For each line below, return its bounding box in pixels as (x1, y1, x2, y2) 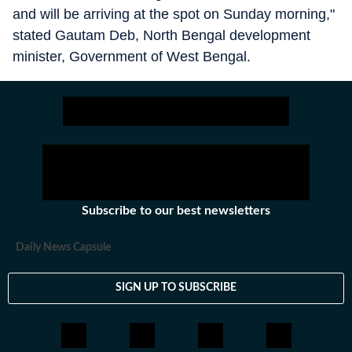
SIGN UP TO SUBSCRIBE (115, 282, 236, 294)
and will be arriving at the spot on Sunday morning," (13, 5, 335, 22)
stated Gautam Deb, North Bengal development (13, 27, 310, 43)
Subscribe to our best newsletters (82, 203, 270, 217)
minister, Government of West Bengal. (13, 48, 251, 64)
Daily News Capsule (16, 241, 111, 253)
